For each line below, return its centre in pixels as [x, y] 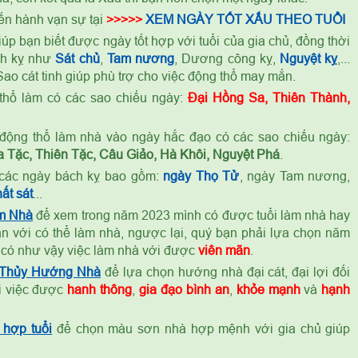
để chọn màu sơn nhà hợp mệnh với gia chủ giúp [201, 328]
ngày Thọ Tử [201, 176]
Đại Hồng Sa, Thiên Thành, [269, 97]
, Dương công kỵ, [227, 58]
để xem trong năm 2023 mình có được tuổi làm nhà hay [192, 215]
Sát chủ [78, 58]
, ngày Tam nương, [295, 176]
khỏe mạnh [268, 289]
